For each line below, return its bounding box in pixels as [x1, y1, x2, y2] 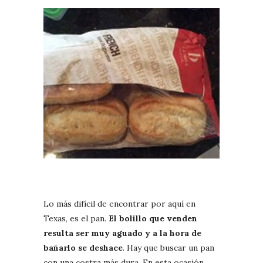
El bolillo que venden [109, 213, 197, 224]
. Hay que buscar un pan [123, 242, 214, 253]
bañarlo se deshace [43, 242, 123, 253]
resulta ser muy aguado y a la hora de [43, 227, 201, 238]
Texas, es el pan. [43, 213, 109, 224]
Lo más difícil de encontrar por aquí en [43, 198, 195, 209]
